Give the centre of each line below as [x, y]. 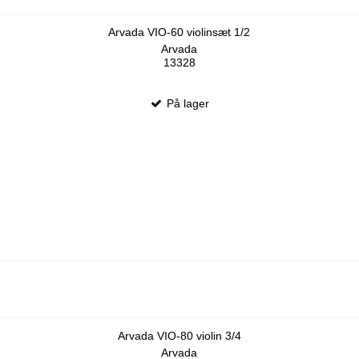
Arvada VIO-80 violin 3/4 [179, 336]
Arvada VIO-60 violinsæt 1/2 [179, 32]
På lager [187, 103]
